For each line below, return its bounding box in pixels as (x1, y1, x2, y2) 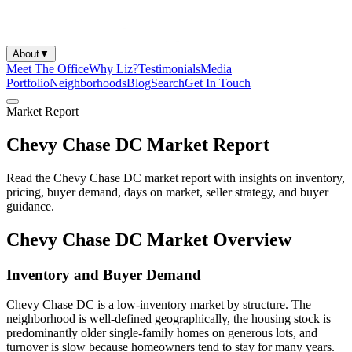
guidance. (6, 199, 54, 213)
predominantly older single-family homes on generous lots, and (6, 326, 317, 340)
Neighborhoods (49, 76, 126, 90)
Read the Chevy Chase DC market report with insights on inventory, (6, 170, 345, 185)
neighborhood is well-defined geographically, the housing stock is (6, 312, 331, 326)
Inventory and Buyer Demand (6, 266, 201, 283)
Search (151, 76, 185, 90)
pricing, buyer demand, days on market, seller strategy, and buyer (6, 185, 328, 199)
